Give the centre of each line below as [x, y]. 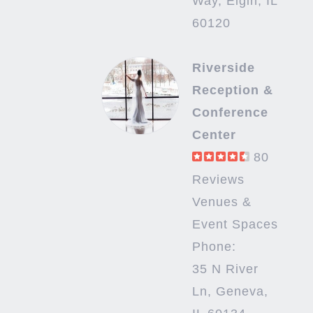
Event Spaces [235, 225]
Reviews [218, 180]
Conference [230, 113]
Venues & [221, 202]
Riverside [223, 68]
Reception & [232, 90]
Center [214, 135]
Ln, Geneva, [230, 292]
